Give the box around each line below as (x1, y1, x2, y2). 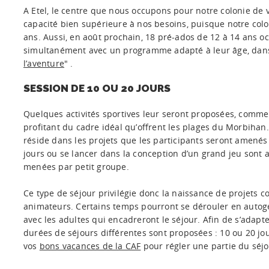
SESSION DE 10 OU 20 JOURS (23, 82, 171, 94)
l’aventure (23, 58, 64, 69)
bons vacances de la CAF (39, 240, 141, 252)
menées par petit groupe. (23, 161, 129, 172)
